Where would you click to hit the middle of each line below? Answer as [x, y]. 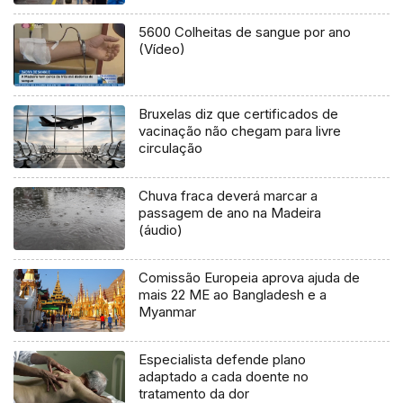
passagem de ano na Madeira [230, 212]
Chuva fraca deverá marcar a [228, 195]
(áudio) [161, 229]
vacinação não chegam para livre [240, 130]
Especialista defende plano [223, 359]
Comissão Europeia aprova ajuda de [250, 277]
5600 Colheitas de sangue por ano [245, 32]
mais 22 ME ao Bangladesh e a [233, 294]
